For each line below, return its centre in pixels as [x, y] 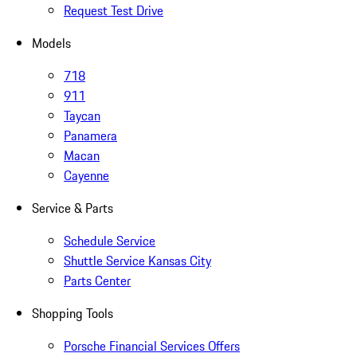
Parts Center [97, 281]
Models [51, 43]
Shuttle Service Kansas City [137, 261]
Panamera [90, 136]
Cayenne [86, 176]
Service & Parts [73, 208]
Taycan [82, 116]
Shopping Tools [73, 314]
